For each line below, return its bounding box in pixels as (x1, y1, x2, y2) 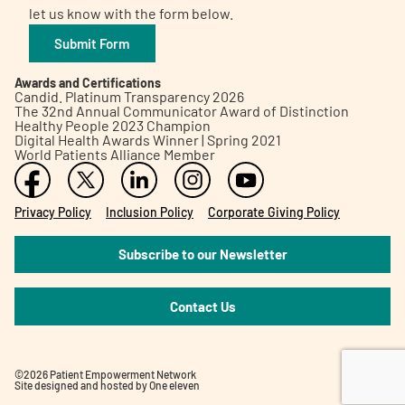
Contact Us (169, 297, 236, 315)
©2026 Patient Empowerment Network (14, 367, 196, 381)
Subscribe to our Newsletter (118, 246, 287, 263)
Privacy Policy (14, 203, 91, 220)
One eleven (149, 378, 200, 391)
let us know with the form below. (29, 5, 233, 23)
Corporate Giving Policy (208, 203, 340, 220)
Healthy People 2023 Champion (14, 116, 211, 134)
